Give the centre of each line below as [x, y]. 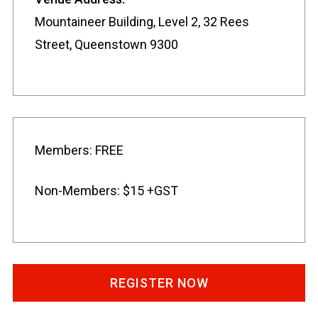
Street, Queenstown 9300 [106, 44]
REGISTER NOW [159, 283]
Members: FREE [79, 150]
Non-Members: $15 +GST [106, 191]
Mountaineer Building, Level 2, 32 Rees [142, 21]
